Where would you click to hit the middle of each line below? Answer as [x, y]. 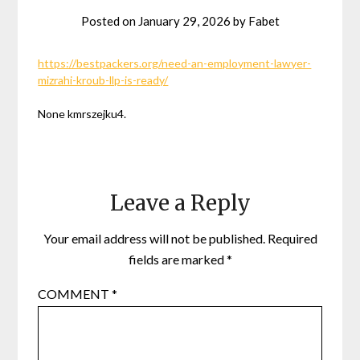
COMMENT [75, 293]
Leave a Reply [180, 202]
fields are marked [177, 259]
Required [292, 238]
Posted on [109, 20]
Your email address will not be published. [154, 238]
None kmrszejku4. [82, 113]
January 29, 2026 [184, 20]
